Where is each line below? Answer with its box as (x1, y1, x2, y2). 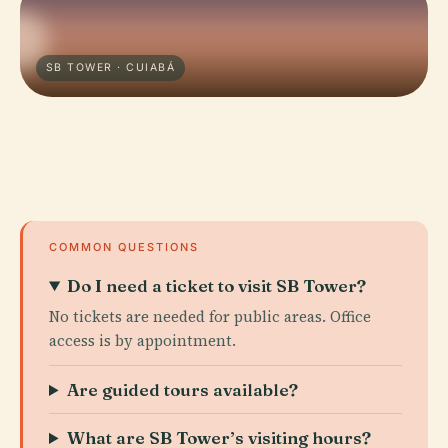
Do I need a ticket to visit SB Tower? (67, 275, 367, 296)
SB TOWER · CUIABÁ (46, 61, 175, 74)
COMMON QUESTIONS (49, 240, 199, 254)
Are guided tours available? (67, 379, 299, 400)
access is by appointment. (49, 330, 236, 351)
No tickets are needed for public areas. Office (49, 306, 371, 327)
